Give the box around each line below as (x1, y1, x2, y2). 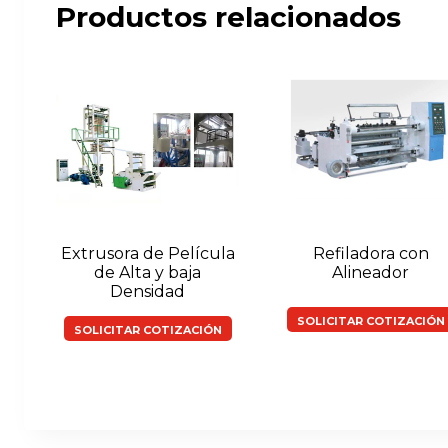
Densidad (110, 281, 185, 301)
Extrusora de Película (60, 243, 235, 263)
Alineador (332, 262, 409, 282)
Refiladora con (312, 243, 429, 263)
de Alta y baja (94, 262, 201, 282)
